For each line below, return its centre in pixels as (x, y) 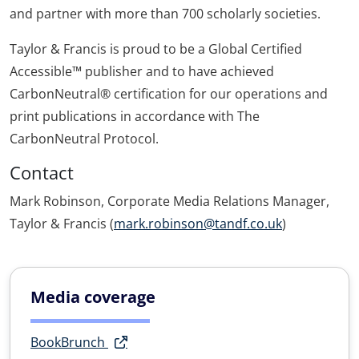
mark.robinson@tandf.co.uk (198, 224)
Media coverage (93, 297)
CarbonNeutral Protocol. (84, 139)
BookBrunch (69, 343)
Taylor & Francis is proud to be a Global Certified (156, 49)
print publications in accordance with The (135, 117)
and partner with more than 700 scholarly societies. (165, 14)
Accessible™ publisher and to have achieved (142, 72)
